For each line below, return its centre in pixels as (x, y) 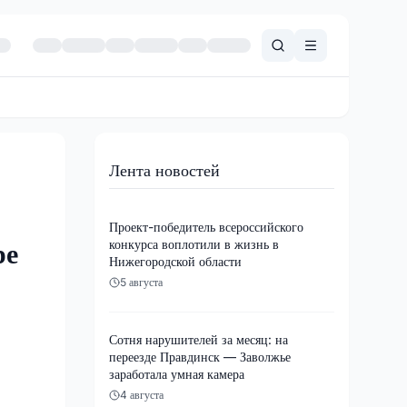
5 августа (141, 282)
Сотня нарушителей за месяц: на (199, 339)
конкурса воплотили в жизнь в (194, 243)
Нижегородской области (175, 261)
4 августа (142, 394)
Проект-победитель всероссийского (206, 226)
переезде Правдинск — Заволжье (200, 356)
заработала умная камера (177, 373)
